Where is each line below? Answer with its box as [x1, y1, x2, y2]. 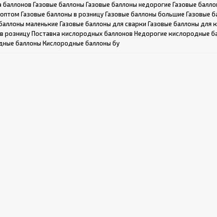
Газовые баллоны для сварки [60, 20, 146, 28]
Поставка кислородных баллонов [31, 30, 133, 37]
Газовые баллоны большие [105, 10, 185, 18]
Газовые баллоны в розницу [21, 10, 104, 18]
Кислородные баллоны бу [43, 39, 120, 47]
